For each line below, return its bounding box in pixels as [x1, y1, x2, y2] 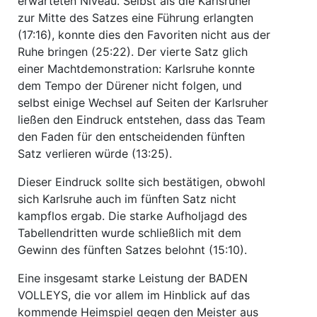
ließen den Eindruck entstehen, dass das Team [18, 112, 265, 127]
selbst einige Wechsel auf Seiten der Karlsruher [18, 95, 268, 110]
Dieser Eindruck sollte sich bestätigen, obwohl [18, 174, 265, 189]
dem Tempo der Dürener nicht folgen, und [18, 78, 242, 93]
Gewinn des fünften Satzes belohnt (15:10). [18, 242, 247, 257]
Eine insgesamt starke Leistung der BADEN [18, 270, 248, 285]
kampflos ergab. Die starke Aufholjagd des [18, 208, 247, 223]
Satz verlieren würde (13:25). [18, 146, 172, 161]
